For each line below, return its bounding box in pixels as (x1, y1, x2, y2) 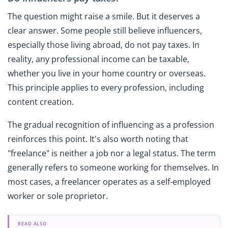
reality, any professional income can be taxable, (8, 53, 189, 65)
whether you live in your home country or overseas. (8, 68, 206, 79)
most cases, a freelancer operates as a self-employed (8, 176, 211, 188)
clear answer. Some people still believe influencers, (8, 25, 202, 37)
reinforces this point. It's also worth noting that (8, 133, 188, 145)
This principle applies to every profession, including (8, 82, 204, 94)
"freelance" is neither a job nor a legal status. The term (8, 148, 216, 159)
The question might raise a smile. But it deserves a (8, 11, 200, 22)
